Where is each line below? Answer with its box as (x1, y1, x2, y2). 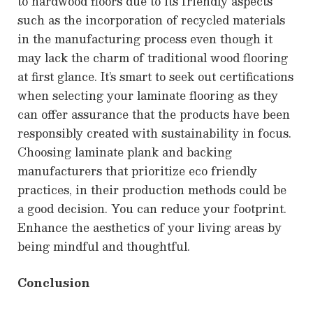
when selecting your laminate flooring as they (17, 86, 278, 105)
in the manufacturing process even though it (17, 29, 272, 49)
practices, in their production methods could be (17, 180, 286, 200)
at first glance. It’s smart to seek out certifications (17, 67, 293, 87)
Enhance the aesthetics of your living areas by (17, 218, 282, 238)
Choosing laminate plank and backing (17, 143, 232, 162)
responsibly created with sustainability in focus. (17, 124, 291, 143)
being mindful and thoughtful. (17, 237, 190, 256)
